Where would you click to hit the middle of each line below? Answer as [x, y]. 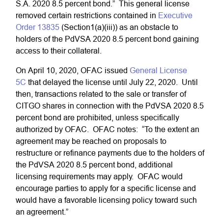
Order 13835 [38, 27]
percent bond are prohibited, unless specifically [97, 117]
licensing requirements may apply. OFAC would [99, 176]
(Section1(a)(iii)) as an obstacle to [119, 27]
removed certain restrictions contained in [87, 15]
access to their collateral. [59, 51]
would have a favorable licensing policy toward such [106, 200]
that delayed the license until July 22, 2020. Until [112, 82]
